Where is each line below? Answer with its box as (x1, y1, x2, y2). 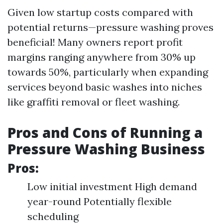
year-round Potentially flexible (27, 195, 172, 208)
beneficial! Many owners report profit (7, 36, 183, 48)
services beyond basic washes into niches (7, 81, 202, 93)
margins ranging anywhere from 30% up (7, 51, 196, 63)
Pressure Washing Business (7, 139, 205, 158)
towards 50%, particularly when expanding (7, 66, 208, 78)
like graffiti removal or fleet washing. (7, 96, 180, 108)
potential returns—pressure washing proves (7, 21, 214, 33)
